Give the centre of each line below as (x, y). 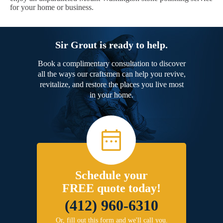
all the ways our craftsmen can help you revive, (111, 74)
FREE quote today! (111, 188)
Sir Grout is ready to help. (111, 45)
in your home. (111, 95)
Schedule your (111, 175)
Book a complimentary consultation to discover (111, 64)
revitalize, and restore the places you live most (111, 85)
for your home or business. (52, 7)
